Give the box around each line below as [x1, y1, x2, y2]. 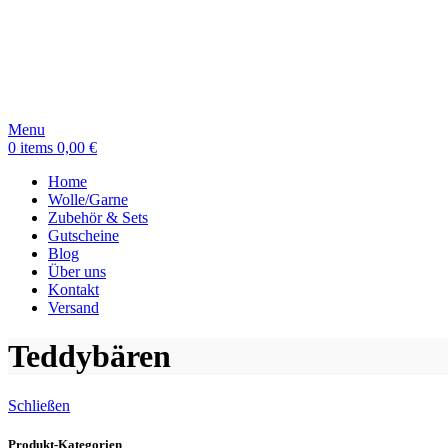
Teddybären [8, 338, 171, 375]
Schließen [8, 396, 70, 414]
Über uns [48, 263, 106, 280]
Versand [48, 299, 99, 316]
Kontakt [48, 281, 99, 298]
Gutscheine [48, 227, 119, 244]
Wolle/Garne [48, 191, 128, 208]
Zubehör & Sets [48, 209, 148, 226]
